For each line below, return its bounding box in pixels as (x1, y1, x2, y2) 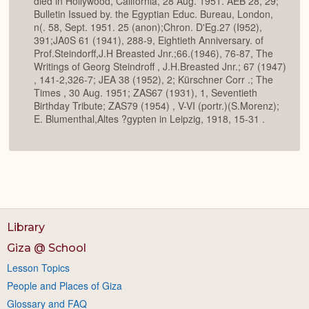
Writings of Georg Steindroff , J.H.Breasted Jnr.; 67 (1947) (34, 59, 286, 74)
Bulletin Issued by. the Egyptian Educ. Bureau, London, (34, 7, 273, 21)
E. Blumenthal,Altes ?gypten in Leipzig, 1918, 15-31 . (34, 112, 265, 126)
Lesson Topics (7, 260, 70, 275)
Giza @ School (7, 241, 86, 255)
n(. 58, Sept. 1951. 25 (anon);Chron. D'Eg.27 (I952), (34, 20, 262, 34)
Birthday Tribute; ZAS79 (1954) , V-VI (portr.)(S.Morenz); (34, 99, 279, 113)
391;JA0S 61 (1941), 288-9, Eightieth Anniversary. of (34, 33, 263, 48)
